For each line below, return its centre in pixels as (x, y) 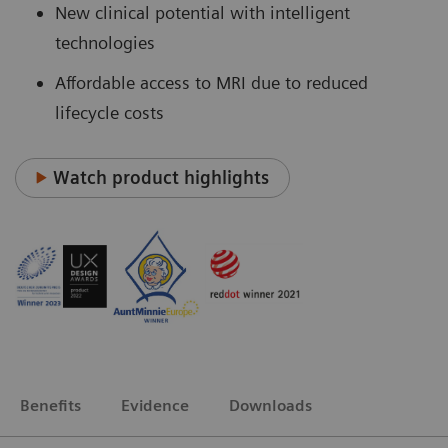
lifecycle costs (109, 112)
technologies (107, 42)
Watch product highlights (161, 177)
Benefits (50, 405)
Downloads (270, 405)
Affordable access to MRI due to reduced (211, 82)
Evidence (155, 405)
